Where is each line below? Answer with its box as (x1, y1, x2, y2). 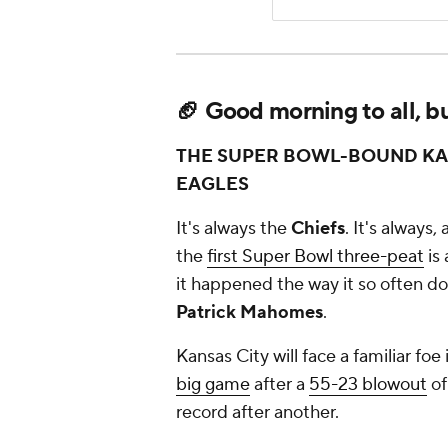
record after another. (176, 401, 339, 425)
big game (176, 373, 250, 397)
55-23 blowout (309, 373, 427, 397)
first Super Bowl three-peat (207, 245, 424, 269)
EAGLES (176, 173, 249, 197)
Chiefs (287, 217, 345, 241)
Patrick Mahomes (176, 301, 323, 325)
